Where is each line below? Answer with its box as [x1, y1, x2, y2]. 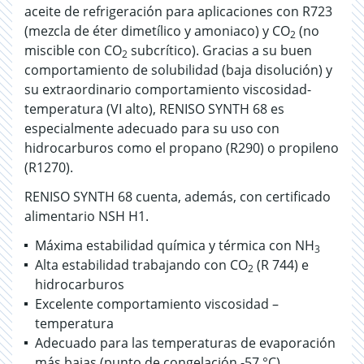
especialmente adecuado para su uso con [24, 119, 279, 137]
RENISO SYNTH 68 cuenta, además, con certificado [24, 188, 331, 206]
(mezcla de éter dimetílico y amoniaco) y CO [24, 22, 290, 40]
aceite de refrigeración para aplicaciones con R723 [24, 2, 332, 20]
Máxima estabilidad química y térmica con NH [35, 236, 314, 254]
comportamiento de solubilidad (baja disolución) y [24, 61, 332, 79]
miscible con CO [24, 41, 122, 59]
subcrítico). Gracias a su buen [128, 41, 312, 59]
